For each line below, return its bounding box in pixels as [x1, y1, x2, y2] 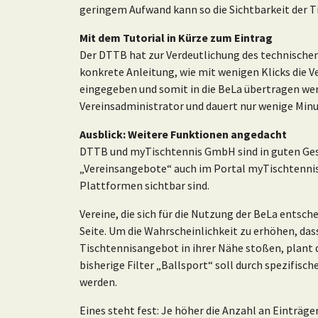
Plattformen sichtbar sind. [79, 178, 209, 193]
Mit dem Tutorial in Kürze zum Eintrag [79, 31, 273, 45]
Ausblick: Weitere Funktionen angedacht [79, 127, 287, 142]
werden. [79, 275, 117, 290]
